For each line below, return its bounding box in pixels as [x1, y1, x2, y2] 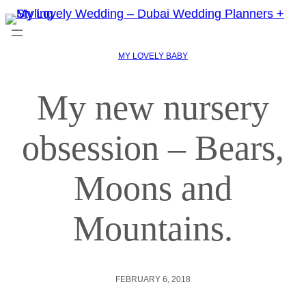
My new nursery [37, 87, 269, 127]
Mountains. [73, 208, 233, 248]
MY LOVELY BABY [118, 51, 188, 61]
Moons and [74, 168, 232, 208]
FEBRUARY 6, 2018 [115, 274, 191, 284]
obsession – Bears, [22, 128, 284, 167]
